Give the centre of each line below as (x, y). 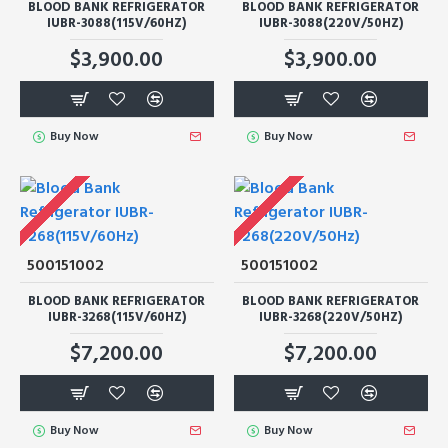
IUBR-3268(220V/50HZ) (331, 316)
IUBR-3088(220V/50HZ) (330, 22)
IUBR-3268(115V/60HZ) (116, 316)
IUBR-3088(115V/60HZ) (117, 22)
